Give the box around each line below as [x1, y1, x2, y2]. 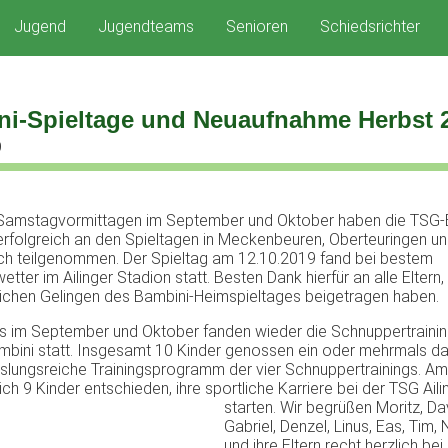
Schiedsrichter [319, 16, 420, 36]
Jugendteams [97, 16, 194, 36]
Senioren [225, 16, 288, 36]
